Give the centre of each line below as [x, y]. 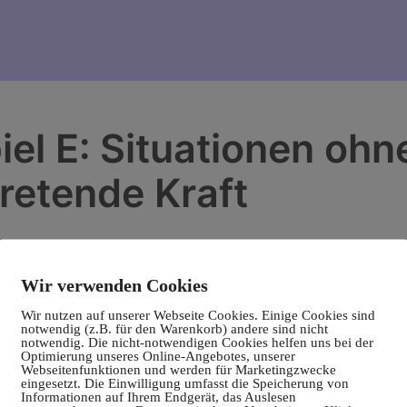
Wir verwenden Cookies [114, 284]
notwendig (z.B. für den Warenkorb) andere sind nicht [174, 328]
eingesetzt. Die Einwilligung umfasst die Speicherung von [185, 382]
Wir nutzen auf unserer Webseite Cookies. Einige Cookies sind [198, 314]
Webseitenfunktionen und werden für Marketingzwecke [179, 369]
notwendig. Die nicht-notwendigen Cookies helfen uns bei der [197, 342]
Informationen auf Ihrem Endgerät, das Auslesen [159, 396]
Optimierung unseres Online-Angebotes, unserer [158, 355]
